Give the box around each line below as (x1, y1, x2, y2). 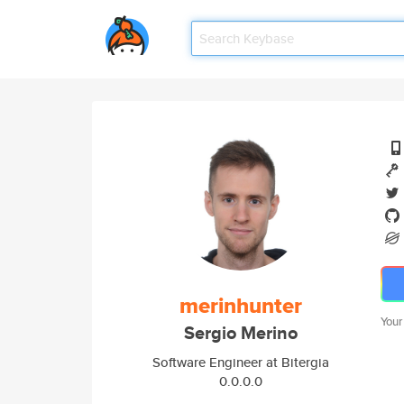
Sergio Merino (184, 320, 298, 346)
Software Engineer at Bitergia (152, 353, 329, 372)
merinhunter (179, 289, 302, 322)
